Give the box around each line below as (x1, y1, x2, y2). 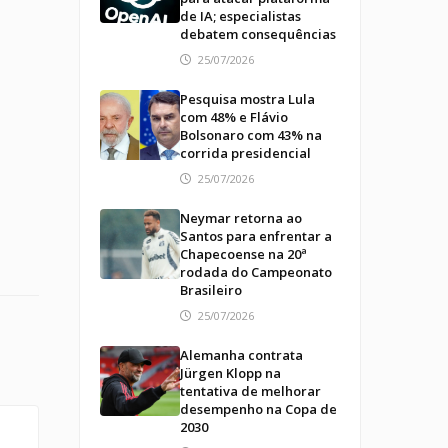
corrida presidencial (179, 144, 311, 162)
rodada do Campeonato (179, 263, 332, 281)
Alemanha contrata (179, 346, 303, 364)
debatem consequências (179, 25, 336, 43)
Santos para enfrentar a (179, 227, 332, 245)
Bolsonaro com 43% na (179, 126, 322, 144)
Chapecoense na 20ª (179, 245, 307, 263)
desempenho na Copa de (179, 400, 337, 418)
